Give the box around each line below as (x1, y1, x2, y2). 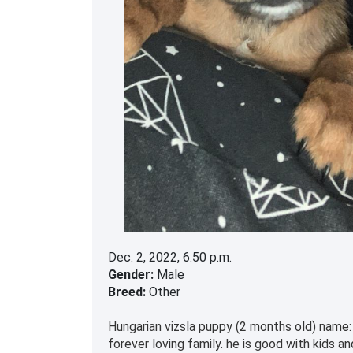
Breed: (108, 284, 146, 300)
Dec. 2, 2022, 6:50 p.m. (108, 250, 232, 266)
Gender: (108, 267, 154, 283)
